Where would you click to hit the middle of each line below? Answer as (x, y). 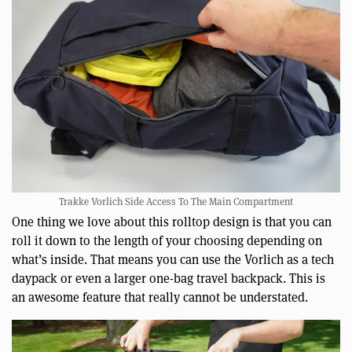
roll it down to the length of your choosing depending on (167, 241)
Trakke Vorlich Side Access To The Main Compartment (176, 202)
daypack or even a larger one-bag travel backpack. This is (169, 279)
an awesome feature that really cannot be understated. (160, 297)
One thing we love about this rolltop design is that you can (172, 222)
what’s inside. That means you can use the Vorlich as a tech (173, 260)
